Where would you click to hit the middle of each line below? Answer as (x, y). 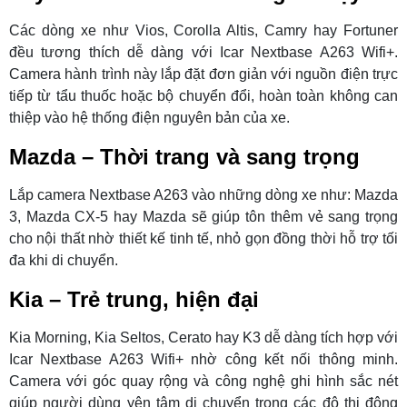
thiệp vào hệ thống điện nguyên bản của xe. (149, 118)
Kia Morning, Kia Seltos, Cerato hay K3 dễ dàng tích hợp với (203, 338)
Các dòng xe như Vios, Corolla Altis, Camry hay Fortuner (203, 31)
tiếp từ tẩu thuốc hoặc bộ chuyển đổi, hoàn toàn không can (203, 96)
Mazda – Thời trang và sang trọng (184, 157)
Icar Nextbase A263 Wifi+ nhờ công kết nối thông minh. (203, 360)
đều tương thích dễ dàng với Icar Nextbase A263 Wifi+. (203, 53)
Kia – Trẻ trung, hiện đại (134, 300)
